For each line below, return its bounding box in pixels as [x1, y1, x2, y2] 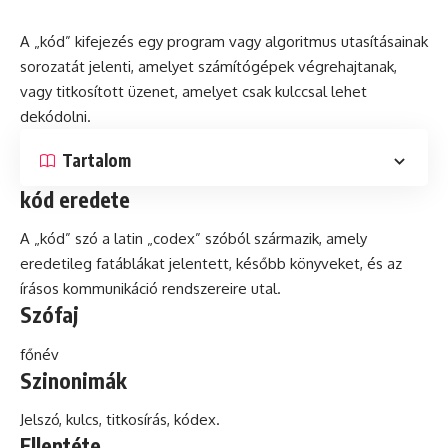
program [167, 31, 225, 51]
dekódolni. [20, 106, 91, 126]
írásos [20, 279, 63, 299]
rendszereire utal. [158, 279, 281, 299]
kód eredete [20, 185, 130, 213]
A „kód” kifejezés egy [20, 31, 167, 51]
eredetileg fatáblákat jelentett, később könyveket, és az [20, 254, 402, 274]
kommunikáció [63, 279, 158, 299]
